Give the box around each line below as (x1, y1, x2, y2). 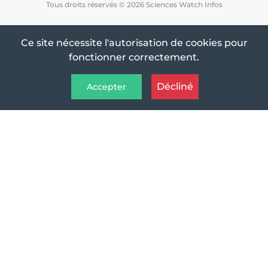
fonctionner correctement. (69, 51, 199, 63)
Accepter (86, 81, 126, 92)
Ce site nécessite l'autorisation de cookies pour (20, 37, 248, 49)
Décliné (156, 81, 193, 93)
